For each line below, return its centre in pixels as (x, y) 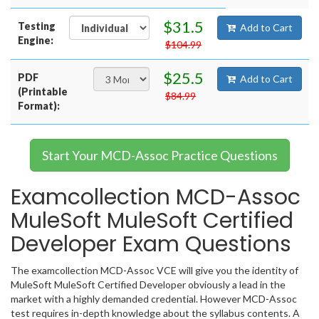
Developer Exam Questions (151, 245)
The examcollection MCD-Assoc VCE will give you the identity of (155, 271)
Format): (39, 106)
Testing (37, 26)
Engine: (36, 41)
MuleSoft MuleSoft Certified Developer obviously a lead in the (148, 285)
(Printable (43, 92)
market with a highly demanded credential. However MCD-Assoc (154, 299)
